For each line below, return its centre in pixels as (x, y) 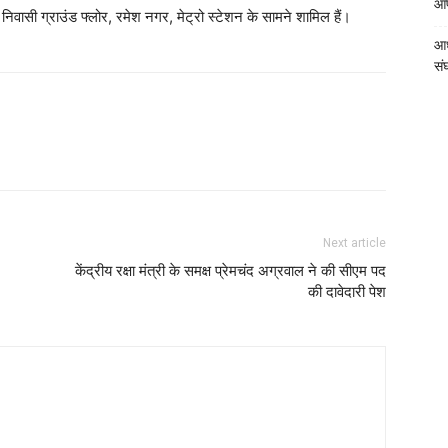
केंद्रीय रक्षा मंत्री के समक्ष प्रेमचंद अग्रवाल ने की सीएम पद (230, 271)
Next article (354, 243)
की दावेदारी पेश (347, 292)
